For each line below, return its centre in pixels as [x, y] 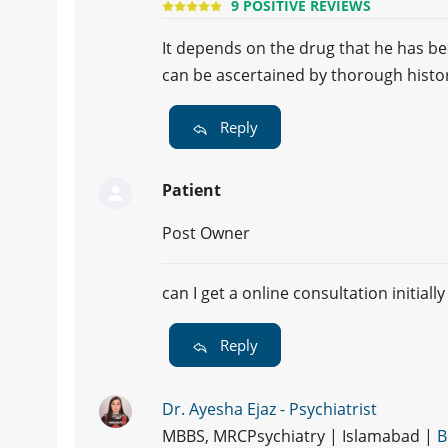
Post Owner [206, 233]
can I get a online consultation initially [303, 293]
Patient [191, 190]
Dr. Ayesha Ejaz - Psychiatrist [269, 409]
